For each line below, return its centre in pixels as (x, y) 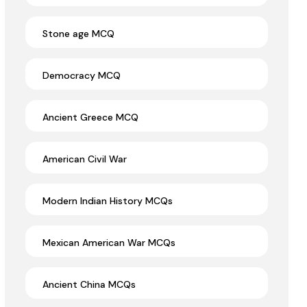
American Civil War (85, 159)
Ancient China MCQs (89, 285)
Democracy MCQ (82, 76)
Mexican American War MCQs (109, 243)
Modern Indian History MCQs (108, 201)
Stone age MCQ (78, 34)
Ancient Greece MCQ (90, 118)
